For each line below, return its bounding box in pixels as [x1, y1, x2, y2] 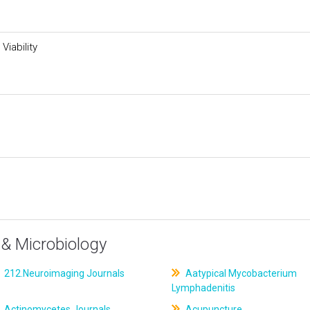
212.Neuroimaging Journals [2, 268, 125, 279]
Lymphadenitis [171, 282, 235, 293]
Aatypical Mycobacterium [183, 268, 297, 279]
